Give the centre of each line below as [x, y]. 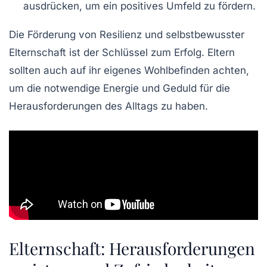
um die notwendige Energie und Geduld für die [119, 89]
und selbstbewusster [193, 35]
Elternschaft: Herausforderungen [132, 248]
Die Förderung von [54, 35]
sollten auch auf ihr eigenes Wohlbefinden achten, [129, 71]
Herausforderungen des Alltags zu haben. [108, 106]
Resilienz [121, 35]
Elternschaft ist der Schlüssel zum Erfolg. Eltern [122, 53]
